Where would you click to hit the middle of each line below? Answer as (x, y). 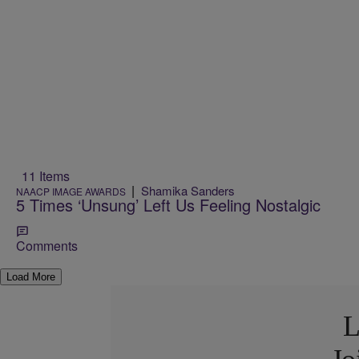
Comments (47, 246)
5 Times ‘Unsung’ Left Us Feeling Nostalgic (168, 205)
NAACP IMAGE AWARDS (71, 192)
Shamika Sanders (188, 191)
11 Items (46, 175)
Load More (31, 277)
